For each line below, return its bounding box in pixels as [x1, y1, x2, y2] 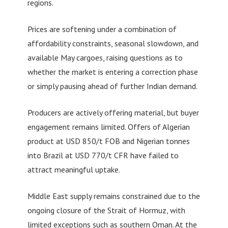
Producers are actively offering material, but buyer [27, 107, 199, 118]
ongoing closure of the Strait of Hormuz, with [27, 205, 185, 215]
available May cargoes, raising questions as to [27, 52, 183, 63]
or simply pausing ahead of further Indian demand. [27, 80, 197, 91]
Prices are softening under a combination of [27, 23, 177, 34]
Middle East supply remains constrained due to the [27, 190, 200, 201]
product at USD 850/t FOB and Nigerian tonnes [27, 135, 190, 146]
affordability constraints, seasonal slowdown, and [27, 38, 198, 48]
